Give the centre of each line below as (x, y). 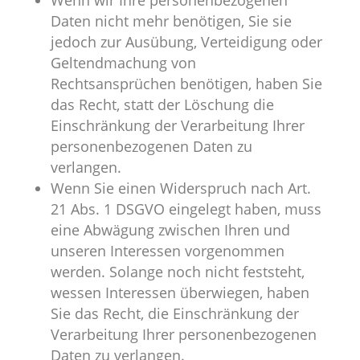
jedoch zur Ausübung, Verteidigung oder (186, 42)
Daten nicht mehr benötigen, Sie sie (171, 21)
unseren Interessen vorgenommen (167, 251)
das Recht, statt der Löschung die (162, 105)
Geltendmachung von (123, 63)
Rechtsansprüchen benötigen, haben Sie (186, 84)
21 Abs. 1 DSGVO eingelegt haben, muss (186, 209)
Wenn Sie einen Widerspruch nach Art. (180, 188)
